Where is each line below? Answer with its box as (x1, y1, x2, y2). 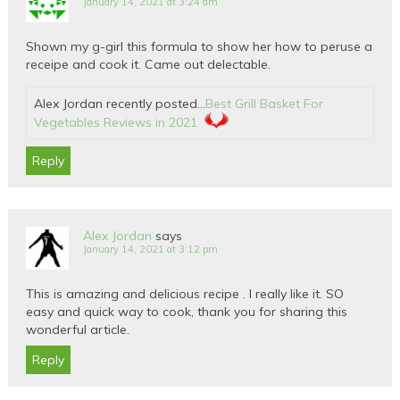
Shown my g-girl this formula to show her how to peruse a (26, 38, 373, 55)
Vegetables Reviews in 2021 (34, 114, 198, 131)
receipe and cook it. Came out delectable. (26, 56, 271, 73)
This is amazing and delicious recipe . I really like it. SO (26, 286, 345, 303)
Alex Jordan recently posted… (34, 96, 206, 112)
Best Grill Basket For (205, 96, 324, 112)
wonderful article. (26, 321, 130, 338)
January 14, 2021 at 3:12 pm (83, 243, 219, 256)
